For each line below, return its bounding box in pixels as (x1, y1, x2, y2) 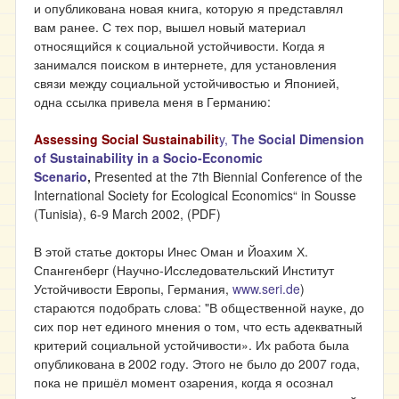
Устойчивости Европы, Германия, (34, 280, 232, 297)
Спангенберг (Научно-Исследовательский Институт (34, 261, 334, 279)
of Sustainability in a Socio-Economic (34, 149, 263, 167)
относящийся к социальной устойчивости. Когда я (34, 37, 325, 54)
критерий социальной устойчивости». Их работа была (34, 336, 349, 354)
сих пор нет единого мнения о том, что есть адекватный (34, 317, 362, 335)
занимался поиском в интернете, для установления (34, 55, 337, 73)
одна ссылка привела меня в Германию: (34, 93, 271, 110)
